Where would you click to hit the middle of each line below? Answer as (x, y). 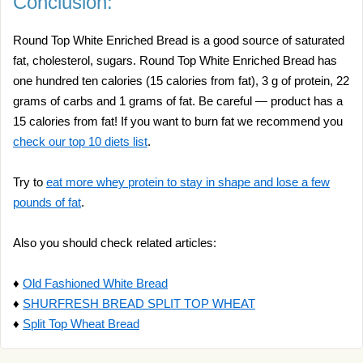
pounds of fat (47, 202)
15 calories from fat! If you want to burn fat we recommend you (178, 121)
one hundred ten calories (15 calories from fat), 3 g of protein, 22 (181, 81)
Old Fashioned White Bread (95, 283)
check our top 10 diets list (80, 141)
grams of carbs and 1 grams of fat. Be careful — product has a (178, 101)
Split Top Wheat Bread (81, 324)
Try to (30, 182)
